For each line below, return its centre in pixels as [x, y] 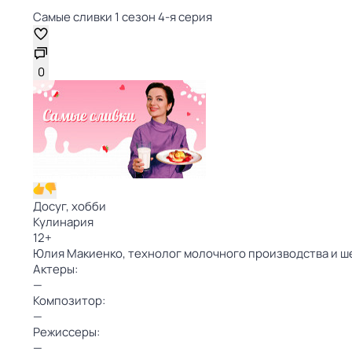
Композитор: [69, 301]
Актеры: [55, 269]
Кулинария [63, 222]
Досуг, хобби [70, 206]
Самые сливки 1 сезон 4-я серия [123, 17]
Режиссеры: [66, 332]
